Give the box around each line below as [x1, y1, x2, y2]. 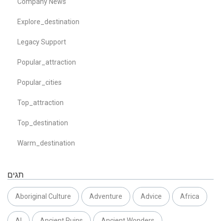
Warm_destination [17, 139, 75, 147]
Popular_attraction [17, 58, 76, 66]
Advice [141, 192, 162, 200]
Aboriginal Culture [15, 192, 71, 200]
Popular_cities [17, 78, 62, 86]
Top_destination [17, 118, 68, 127]
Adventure [89, 192, 122, 200]
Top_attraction [17, 98, 64, 107]
